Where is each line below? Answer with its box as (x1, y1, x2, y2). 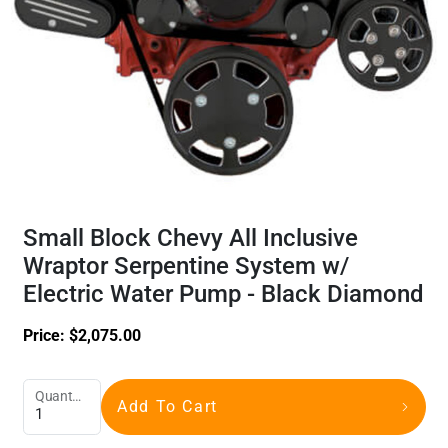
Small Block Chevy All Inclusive (22, 223, 358, 252)
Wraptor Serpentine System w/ (22, 251, 349, 280)
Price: (22, 325, 69, 345)
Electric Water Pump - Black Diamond (22, 279, 424, 308)
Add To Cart (117, 396, 218, 416)
